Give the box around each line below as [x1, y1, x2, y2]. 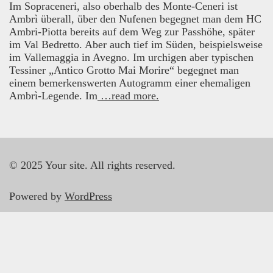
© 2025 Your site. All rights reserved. [9, 158, 175, 171]
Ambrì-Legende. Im [9, 89, 97, 102]
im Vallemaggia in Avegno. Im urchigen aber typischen [9, 51, 253, 63]
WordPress [65, 190, 112, 202]
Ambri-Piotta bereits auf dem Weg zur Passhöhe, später [9, 25, 255, 38]
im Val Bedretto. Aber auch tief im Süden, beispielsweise [9, 38, 263, 51]
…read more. [97, 89, 159, 102]
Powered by [9, 190, 65, 202]
